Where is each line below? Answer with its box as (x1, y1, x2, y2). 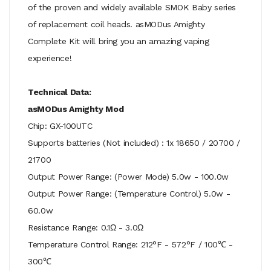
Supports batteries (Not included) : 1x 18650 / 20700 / (28, 137, 241, 148)
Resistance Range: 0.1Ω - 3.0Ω (28, 222, 143, 232)
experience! (28, 53, 72, 63)
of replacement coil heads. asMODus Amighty (28, 19, 205, 29)
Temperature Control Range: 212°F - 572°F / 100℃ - (28, 239, 233, 249)
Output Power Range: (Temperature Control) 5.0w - (28, 188, 230, 198)
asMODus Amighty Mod (28, 103, 124, 114)
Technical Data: (28, 87, 91, 97)
